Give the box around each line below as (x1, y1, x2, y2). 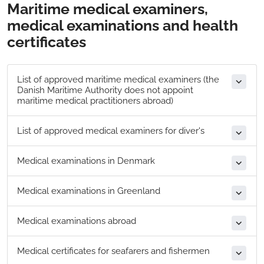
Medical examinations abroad (17, 216, 136, 227)
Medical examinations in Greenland (17, 186, 160, 197)
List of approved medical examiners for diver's (17, 126, 204, 137)
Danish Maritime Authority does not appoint (17, 85, 193, 96)
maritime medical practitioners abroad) (17, 95, 173, 107)
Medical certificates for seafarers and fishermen (17, 246, 210, 257)
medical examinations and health (7, 16, 238, 35)
